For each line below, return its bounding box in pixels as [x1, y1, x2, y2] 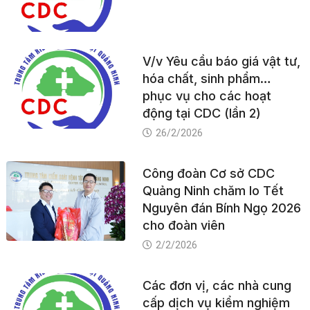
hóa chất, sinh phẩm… [142, 71, 271, 86]
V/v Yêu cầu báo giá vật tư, [142, 54, 300, 69]
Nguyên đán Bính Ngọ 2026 [142, 201, 301, 216]
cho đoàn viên [142, 218, 225, 233]
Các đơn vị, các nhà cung [142, 278, 291, 293]
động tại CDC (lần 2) [142, 106, 261, 121]
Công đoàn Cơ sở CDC [142, 166, 275, 181]
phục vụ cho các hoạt [142, 89, 271, 104]
